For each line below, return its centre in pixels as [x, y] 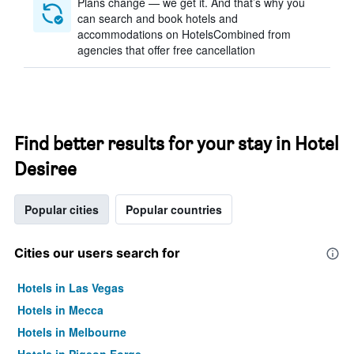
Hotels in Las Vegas [71, 288]
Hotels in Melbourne [72, 332]
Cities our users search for [97, 253]
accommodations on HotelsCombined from [184, 34]
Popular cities [62, 209]
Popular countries [174, 209]
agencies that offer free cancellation [166, 50]
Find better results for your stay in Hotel [177, 143]
